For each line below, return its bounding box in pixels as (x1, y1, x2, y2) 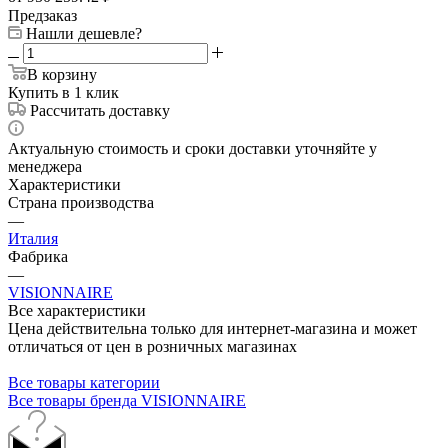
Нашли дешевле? (26, 24, 142, 42)
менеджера (8, 157, 82, 175)
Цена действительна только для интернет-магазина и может (8, 319, 417, 337)
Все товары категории (8, 373, 160, 391)
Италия (8, 229, 58, 247)
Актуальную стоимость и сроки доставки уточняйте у (8, 139, 377, 157)
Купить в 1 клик (8, 83, 119, 101)
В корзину (27, 65, 97, 83)
